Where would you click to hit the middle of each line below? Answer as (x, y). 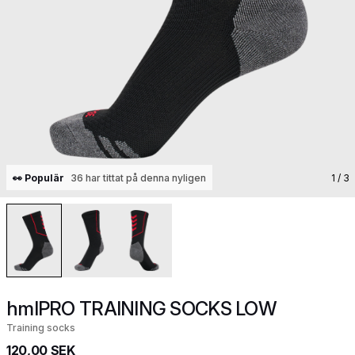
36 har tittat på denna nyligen (138, 177)
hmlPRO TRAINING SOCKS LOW (141, 309)
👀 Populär (38, 177)
